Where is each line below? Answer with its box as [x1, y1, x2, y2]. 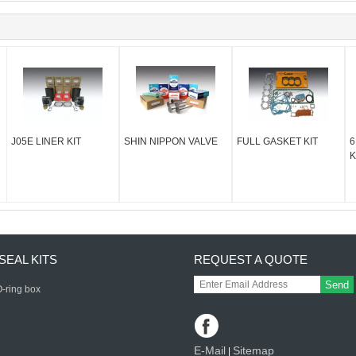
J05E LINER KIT [11, 136, 82, 148]
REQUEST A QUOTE [194, 253, 308, 267]
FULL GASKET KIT [236, 136, 318, 148]
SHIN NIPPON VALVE [124, 136, 219, 148]
